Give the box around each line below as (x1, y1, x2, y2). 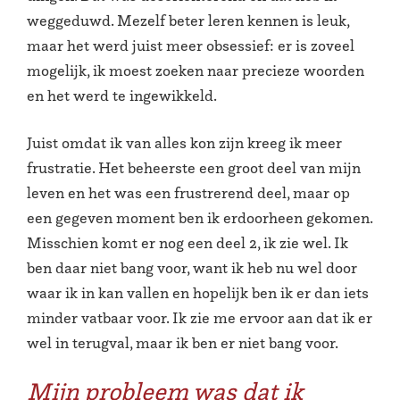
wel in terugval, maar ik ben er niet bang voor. (27, 332, 338, 353)
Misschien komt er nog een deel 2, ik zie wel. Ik (27, 232, 348, 253)
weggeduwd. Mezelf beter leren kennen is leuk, (27, 10, 349, 30)
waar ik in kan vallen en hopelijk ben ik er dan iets (27, 282, 369, 303)
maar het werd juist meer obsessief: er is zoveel (27, 35, 354, 55)
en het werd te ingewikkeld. (27, 85, 217, 105)
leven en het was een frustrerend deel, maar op (27, 182, 350, 203)
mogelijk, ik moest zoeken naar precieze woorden (27, 60, 364, 80)
